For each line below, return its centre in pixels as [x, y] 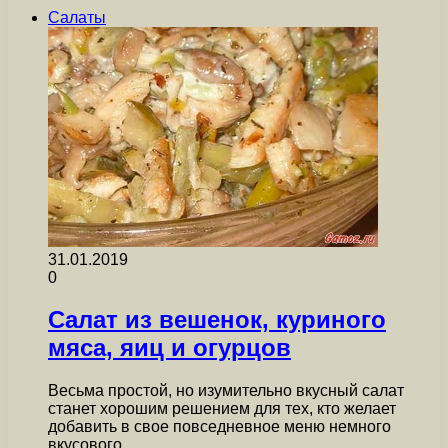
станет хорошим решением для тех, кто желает [222, 409]
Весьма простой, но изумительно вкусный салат [226, 391]
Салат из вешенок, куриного [217, 320]
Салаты [77, 17]
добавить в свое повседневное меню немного [219, 427]
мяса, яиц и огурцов [169, 348]
